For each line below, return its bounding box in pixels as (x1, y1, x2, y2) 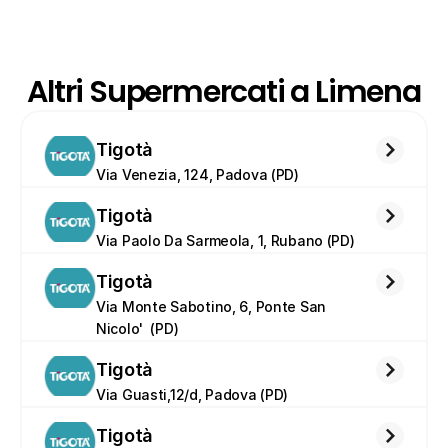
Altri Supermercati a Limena (27, 71, 421, 113)
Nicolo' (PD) (96, 320, 179, 337)
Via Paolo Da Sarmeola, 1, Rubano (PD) (96, 232, 355, 249)
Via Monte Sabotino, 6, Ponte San (96, 298, 327, 315)
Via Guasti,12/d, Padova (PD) (96, 386, 289, 403)
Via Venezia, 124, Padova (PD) (96, 166, 299, 183)
